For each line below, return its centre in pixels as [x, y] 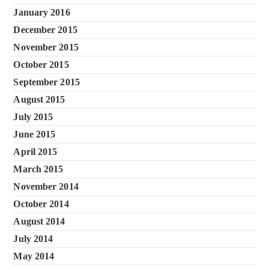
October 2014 [41, 204]
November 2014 [46, 186]
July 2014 [33, 239]
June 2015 [35, 134]
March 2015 [38, 169]
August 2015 [39, 99]
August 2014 [39, 221]
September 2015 [47, 82]
